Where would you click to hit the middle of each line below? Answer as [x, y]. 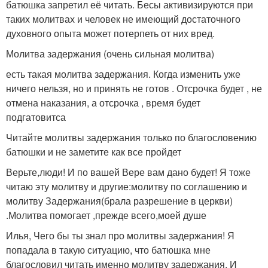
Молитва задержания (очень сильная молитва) [110, 53]
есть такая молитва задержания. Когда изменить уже [123, 74]
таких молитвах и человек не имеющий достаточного [123, 19]
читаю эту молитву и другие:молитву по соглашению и [127, 186]
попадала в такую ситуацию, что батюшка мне [108, 249]
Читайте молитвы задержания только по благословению [131, 137]
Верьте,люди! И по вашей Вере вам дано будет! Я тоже [128, 172]
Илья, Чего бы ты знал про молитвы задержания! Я [120, 235]
